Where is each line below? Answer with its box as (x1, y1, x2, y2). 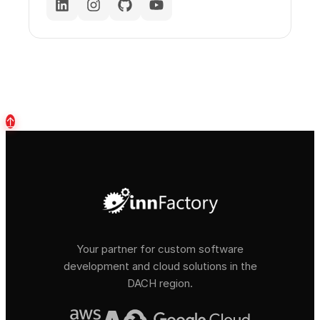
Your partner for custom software (76, 241, 244, 256)
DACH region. (127, 276, 193, 290)
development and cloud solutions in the (63, 259, 257, 273)
